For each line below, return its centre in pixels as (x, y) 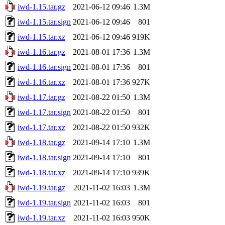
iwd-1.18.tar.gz (41, 142)
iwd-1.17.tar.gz (41, 97)
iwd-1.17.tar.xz (41, 127)
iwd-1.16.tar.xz (41, 82)
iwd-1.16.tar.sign (44, 67)
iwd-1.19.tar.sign (44, 202)
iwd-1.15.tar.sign (44, 22)
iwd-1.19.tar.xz (41, 217)
